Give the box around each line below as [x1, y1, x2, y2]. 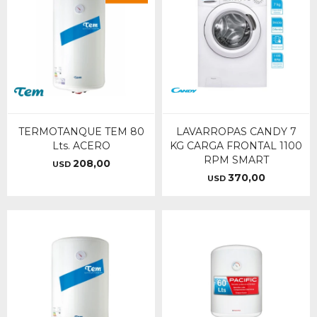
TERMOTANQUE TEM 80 [18, 125, 144, 138]
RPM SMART [203, 154, 269, 166]
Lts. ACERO [52, 139, 110, 152]
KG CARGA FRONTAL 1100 [170, 139, 302, 152]
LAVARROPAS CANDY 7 [175, 125, 296, 138]
